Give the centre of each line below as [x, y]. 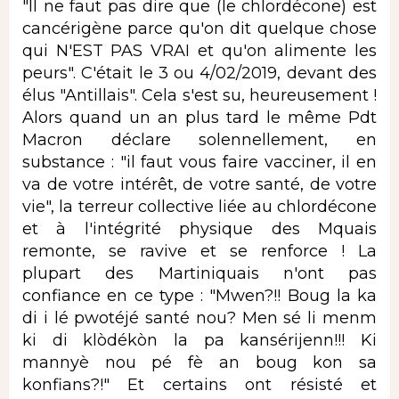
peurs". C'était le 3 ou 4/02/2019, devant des [199, 73]
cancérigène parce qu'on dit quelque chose [199, 28]
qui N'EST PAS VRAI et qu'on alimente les [199, 50]
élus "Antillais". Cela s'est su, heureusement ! [199, 95]
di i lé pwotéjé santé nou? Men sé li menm [199, 318]
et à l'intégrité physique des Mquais [199, 228]
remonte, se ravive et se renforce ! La [199, 251]
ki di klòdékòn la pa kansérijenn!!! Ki [199, 340]
